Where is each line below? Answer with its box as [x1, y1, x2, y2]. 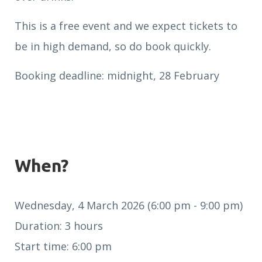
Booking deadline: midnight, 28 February [15, 68, 219, 82]
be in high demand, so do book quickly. [15, 39, 214, 53]
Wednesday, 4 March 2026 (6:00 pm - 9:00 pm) [15, 198, 243, 212]
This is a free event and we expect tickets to [15, 19, 237, 33]
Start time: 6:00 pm [15, 239, 112, 253]
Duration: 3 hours [15, 219, 103, 233]
